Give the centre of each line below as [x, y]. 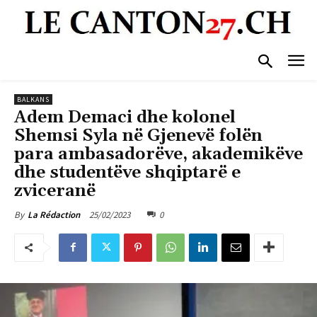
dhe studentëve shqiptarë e [127, 172]
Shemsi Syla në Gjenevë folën [138, 136]
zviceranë [55, 191]
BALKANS [33, 99]
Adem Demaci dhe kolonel [125, 117]
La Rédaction [54, 214]
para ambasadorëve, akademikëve [158, 154]
